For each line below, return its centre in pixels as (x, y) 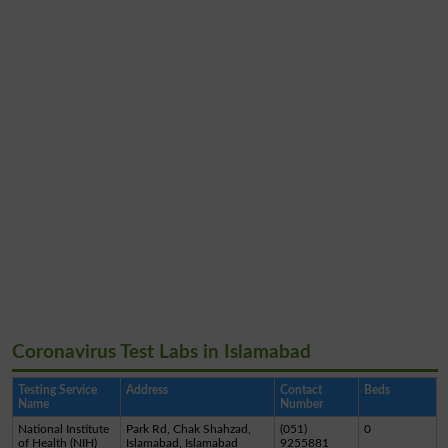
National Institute (63, 428)
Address (146, 389)
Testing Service (57, 389)
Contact (300, 389)
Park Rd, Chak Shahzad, (188, 428)
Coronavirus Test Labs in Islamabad (161, 352)
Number (301, 403)
